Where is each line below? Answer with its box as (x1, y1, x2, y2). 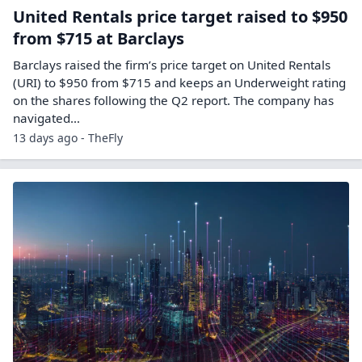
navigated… (13, 109, 80, 126)
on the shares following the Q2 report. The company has (13, 91, 334, 108)
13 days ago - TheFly (13, 129, 123, 145)
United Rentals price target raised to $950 (13, 5, 347, 27)
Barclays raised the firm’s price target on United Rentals (13, 56, 330, 73)
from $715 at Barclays (13, 27, 184, 49)
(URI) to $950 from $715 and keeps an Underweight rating (13, 74, 346, 90)
